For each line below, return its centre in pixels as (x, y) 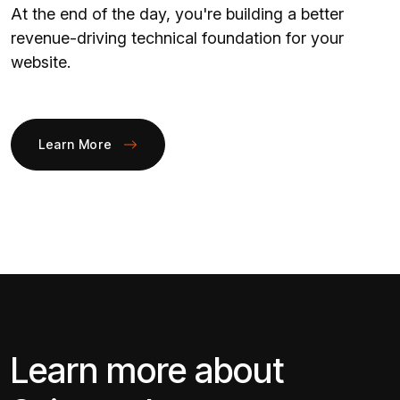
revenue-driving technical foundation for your (177, 37)
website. (41, 62)
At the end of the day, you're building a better (177, 13)
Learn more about (147, 370)
